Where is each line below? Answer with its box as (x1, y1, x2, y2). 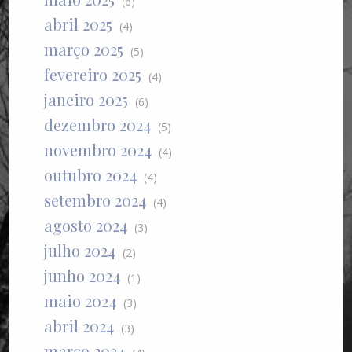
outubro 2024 (44, 164, 137, 186)
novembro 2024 (44, 139, 152, 161)
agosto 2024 (44, 214, 128, 236)
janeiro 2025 (44, 89, 129, 111)
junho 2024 (44, 265, 121, 287)
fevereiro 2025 (44, 64, 142, 86)
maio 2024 (44, 290, 117, 312)
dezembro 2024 (44, 114, 152, 136)
